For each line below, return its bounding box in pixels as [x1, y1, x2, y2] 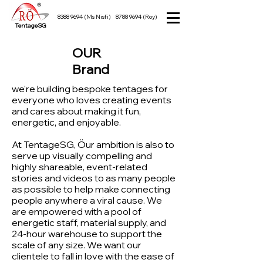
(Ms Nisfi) [83, 13, 116, 21]
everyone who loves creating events [12, 94, 171, 106]
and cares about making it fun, [12, 105, 141, 117]
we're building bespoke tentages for [12, 83, 168, 95]
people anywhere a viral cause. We [12, 194, 162, 206]
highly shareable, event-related [12, 161, 147, 173]
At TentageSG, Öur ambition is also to [12, 139, 174, 150]
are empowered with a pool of [12, 205, 141, 217]
